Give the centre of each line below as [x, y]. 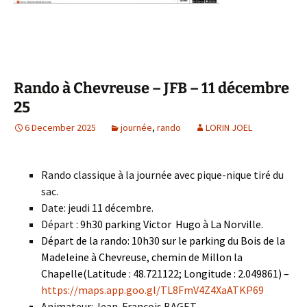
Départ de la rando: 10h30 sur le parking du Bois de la [163, 241]
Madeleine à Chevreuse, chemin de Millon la [142, 257]
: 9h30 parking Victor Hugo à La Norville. [169, 224]
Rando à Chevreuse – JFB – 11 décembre [151, 88]
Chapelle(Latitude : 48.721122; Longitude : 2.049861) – [165, 273]
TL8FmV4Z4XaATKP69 [212, 290]
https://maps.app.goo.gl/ [101, 290]
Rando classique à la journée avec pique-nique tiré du [162, 175]
